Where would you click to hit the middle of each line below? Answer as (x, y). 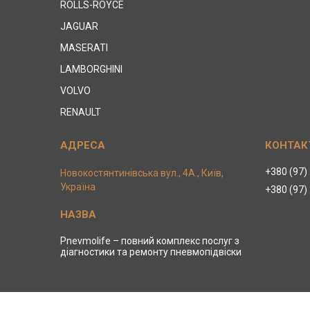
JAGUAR (80, 26)
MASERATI (84, 47)
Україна (78, 186)
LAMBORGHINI (92, 69)
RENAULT (81, 112)
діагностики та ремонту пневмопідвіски (151, 252)
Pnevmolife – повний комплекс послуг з (150, 240)
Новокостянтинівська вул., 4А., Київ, (142, 173)
